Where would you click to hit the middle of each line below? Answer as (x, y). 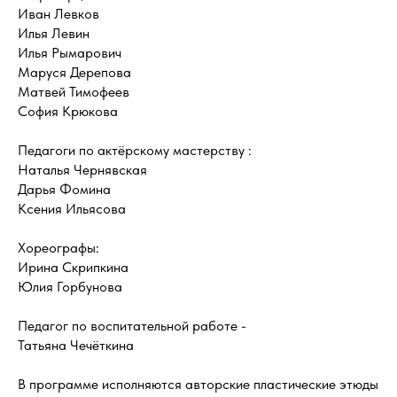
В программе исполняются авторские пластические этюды (198, 384)
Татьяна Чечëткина (76, 345)
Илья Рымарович (70, 52)
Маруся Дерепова (74, 72)
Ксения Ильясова (72, 208)
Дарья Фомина (64, 189)
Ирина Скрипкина (73, 267)
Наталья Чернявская (82, 169)
